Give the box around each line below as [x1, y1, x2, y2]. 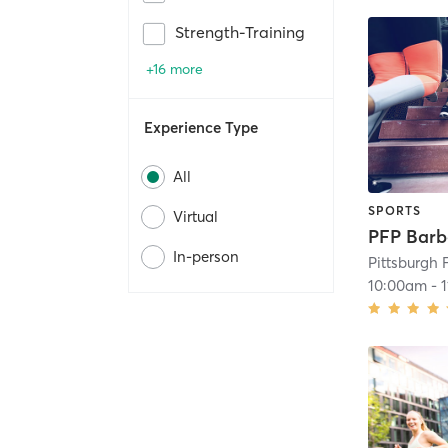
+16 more [146, 60, 203, 79]
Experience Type [144, 118, 258, 138]
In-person [173, 247, 239, 267]
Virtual [173, 207, 218, 227]
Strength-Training [175, 22, 305, 43]
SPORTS [368, 202, 422, 218]
